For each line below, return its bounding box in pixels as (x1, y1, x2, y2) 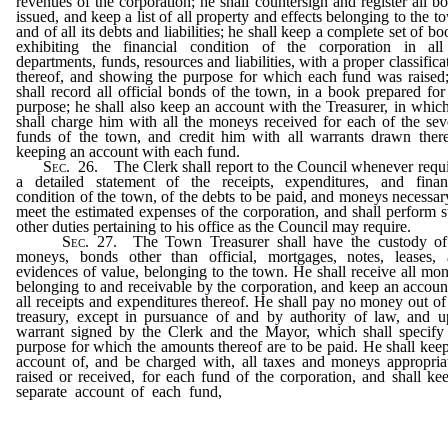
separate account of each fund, (16, 382, 230, 400)
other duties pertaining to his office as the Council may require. (16, 217, 412, 235)
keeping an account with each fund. (16, 142, 241, 160)
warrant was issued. (16, 427, 146, 445)
